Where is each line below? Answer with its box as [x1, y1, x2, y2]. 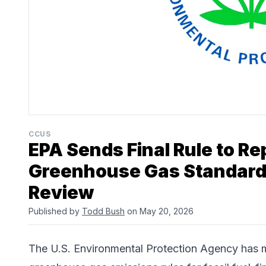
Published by [28, 206, 82, 217]
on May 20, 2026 [125, 206, 194, 217]
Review [28, 182, 94, 204]
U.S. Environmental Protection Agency [50, 242, 238, 255]
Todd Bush [82, 206, 125, 217]
